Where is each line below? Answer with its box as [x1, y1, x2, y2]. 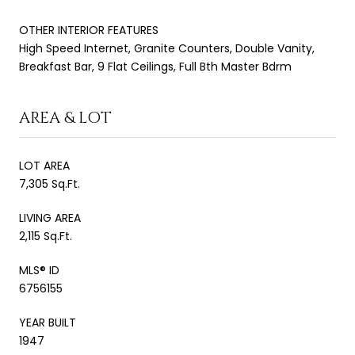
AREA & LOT [19, 106, 112, 128]
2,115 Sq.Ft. [19, 227, 72, 244]
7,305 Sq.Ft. [19, 175, 80, 192]
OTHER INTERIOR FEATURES [19, 21, 158, 38]
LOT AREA [19, 157, 70, 174]
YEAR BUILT [19, 314, 76, 330]
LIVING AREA [19, 209, 81, 226]
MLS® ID [19, 261, 59, 278]
